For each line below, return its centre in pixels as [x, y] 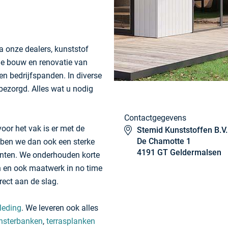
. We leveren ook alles [60, 208]
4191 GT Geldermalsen [179, 152]
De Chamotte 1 [164, 141]
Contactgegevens [155, 118]
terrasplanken [71, 221]
